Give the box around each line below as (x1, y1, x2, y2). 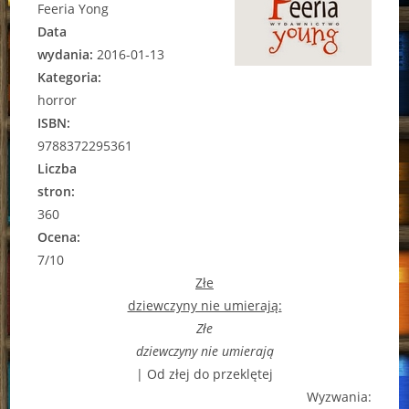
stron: (37, 182, 76, 200)
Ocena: (37, 227, 81, 246)
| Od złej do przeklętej (136, 364, 273, 383)
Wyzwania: (306, 387, 372, 405)
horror (37, 90, 78, 109)
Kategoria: (37, 68, 102, 86)
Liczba (37, 159, 78, 177)
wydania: (37, 45, 98, 63)
